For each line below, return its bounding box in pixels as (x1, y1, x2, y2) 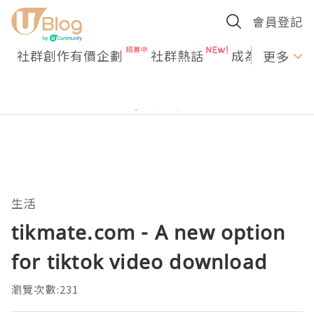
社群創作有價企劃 (17, 46, 123, 64)
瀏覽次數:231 (11, 282, 79, 296)
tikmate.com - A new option (11, 219, 286, 245)
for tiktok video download (11, 248, 268, 275)
